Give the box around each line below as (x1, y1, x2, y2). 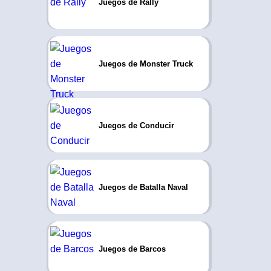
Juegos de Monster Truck (98, 59, 193, 68)
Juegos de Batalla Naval (98, 182, 188, 192)
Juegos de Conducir (98, 120, 174, 130)
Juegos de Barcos (98, 244, 166, 253)
